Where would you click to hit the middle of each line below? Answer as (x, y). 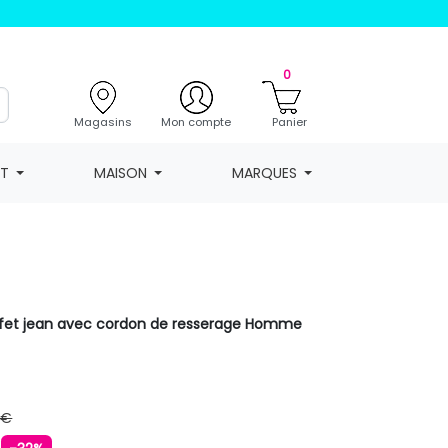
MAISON (120, 172)
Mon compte (196, 121)
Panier (289, 121)
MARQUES (264, 172)
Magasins (102, 121)
